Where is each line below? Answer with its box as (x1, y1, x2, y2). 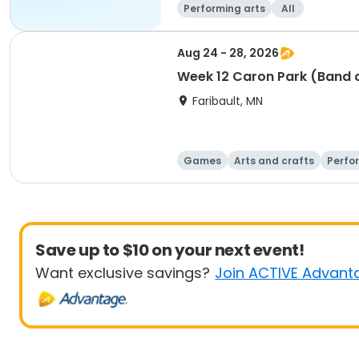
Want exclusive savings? (35, 263, 210, 283)
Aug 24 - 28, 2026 (177, 45, 279, 61)
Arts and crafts (234, 154, 314, 167)
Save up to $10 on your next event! (35, 239, 305, 261)
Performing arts (184, 2, 265, 15)
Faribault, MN (192, 93, 263, 109)
